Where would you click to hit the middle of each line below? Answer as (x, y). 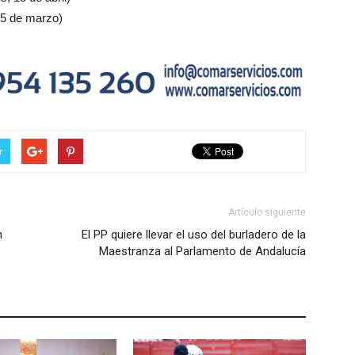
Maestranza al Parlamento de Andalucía (202, 251)
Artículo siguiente (267, 212)
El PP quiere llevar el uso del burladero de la (194, 234)
